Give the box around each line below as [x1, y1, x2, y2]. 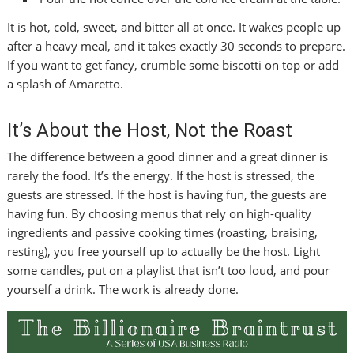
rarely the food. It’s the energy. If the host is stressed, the [7, 168, 315, 184]
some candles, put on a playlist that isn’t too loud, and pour [7, 262, 330, 279]
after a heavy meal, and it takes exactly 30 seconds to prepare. [7, 38, 346, 55]
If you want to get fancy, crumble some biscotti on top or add [7, 57, 340, 73]
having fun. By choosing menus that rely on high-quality [7, 205, 312, 222]
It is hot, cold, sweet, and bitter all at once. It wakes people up [7, 19, 341, 36]
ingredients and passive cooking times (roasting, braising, [7, 224, 318, 241]
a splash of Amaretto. [7, 76, 124, 92]
